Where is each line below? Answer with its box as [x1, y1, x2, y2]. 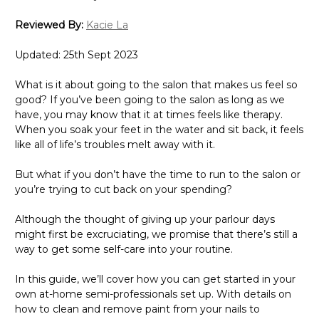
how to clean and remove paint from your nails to [15, 302, 260, 315]
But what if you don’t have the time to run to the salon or [15, 167, 300, 181]
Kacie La [86, 18, 128, 31]
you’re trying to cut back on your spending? [15, 182, 232, 196]
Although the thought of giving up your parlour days [15, 212, 275, 226]
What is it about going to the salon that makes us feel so [15, 78, 298, 91]
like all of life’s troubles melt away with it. [15, 137, 215, 151]
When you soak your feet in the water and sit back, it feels [15, 122, 303, 136]
